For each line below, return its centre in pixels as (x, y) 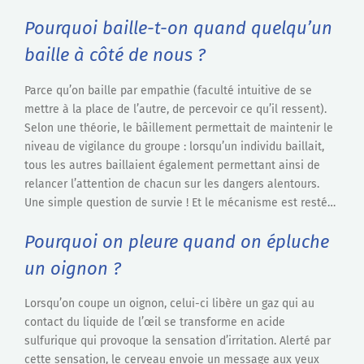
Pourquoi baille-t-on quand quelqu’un (178, 28)
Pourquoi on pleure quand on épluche (177, 241)
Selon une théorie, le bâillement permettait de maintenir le (179, 128)
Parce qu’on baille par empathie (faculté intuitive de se (168, 90)
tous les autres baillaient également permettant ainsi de (172, 165)
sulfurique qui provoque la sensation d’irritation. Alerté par (178, 341)
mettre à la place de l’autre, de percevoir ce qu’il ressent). (175, 109)
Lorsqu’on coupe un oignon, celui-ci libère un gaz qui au (169, 304)
